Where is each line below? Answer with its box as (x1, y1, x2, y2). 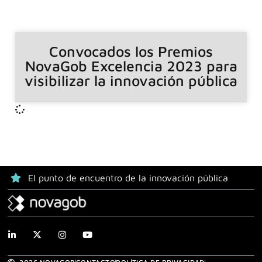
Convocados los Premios (49, 43, 213, 60)
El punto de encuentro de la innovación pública (28, 172, 229, 183)
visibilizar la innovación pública (25, 72, 237, 89)
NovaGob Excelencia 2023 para (25, 57, 237, 75)
